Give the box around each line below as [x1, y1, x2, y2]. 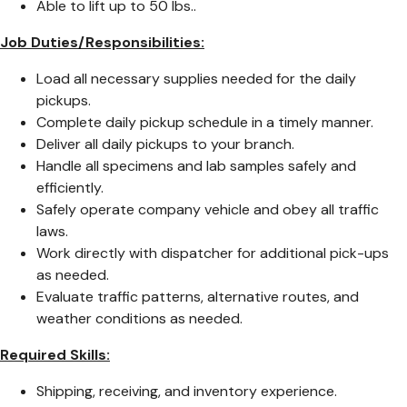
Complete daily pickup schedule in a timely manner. [36, 113, 373, 133]
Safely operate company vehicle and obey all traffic [36, 200, 379, 220]
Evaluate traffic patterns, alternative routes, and [36, 287, 359, 307]
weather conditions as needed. [36, 309, 243, 329]
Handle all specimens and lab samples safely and [36, 156, 356, 176]
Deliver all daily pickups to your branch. [36, 134, 294, 154]
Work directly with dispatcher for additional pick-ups [36, 243, 389, 263]
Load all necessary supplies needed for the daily [36, 69, 356, 89]
